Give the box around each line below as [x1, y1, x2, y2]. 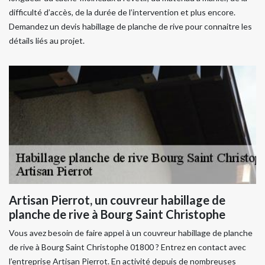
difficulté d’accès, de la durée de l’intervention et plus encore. [9, 7, 235, 17]
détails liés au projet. [9, 35, 85, 46]
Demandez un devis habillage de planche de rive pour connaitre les [9, 21, 252, 31]
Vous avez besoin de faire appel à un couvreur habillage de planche [9, 228, 253, 238]
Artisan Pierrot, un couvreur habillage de [9, 193, 225, 207]
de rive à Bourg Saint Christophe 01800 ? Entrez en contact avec [9, 242, 246, 252]
